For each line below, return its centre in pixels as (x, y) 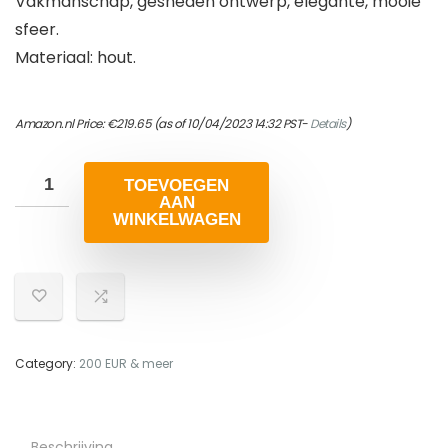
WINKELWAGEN (176, 220)
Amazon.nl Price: (61, 124)
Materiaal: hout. (75, 58)
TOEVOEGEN (176, 186)
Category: (47, 364)
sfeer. (37, 30)
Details (328, 124)
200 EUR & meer (126, 364)
